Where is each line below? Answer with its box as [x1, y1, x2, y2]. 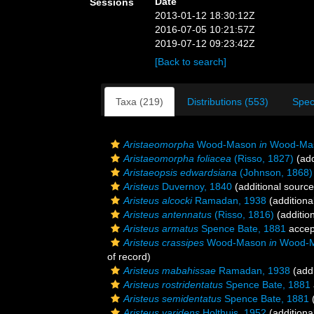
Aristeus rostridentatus [123, 279, 223, 290]
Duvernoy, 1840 [159, 181, 232, 192]
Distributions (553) [187, 96, 268, 107]
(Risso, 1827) [231, 153, 294, 164]
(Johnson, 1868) [237, 167, 313, 178]
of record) [107, 251, 151, 262]
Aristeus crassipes [123, 237, 204, 248]
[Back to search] [155, 56, 227, 67]
